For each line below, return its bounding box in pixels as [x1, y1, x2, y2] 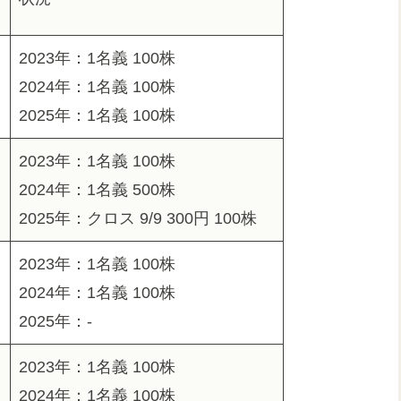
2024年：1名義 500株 [19, 181, 175, 200]
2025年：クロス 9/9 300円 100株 [19, 209, 257, 228]
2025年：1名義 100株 [19, 107, 175, 125]
